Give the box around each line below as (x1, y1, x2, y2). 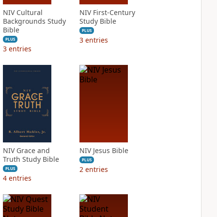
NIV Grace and (2, 146, 50, 155)
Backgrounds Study (2, 16, 66, 26)
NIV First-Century (79, 8, 135, 17)
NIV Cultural (2, 8, 43, 17)
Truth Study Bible (2, 155, 59, 164)
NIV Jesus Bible (79, 146, 128, 155)
